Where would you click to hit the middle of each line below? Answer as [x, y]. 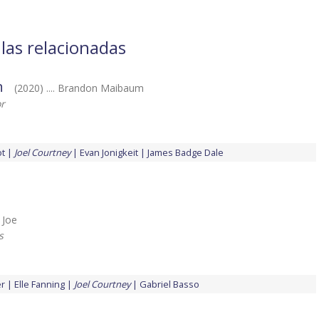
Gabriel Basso [169, 284]
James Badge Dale [185, 153]
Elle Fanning [40, 284]
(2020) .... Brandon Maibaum [79, 88]
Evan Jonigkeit [109, 153]
